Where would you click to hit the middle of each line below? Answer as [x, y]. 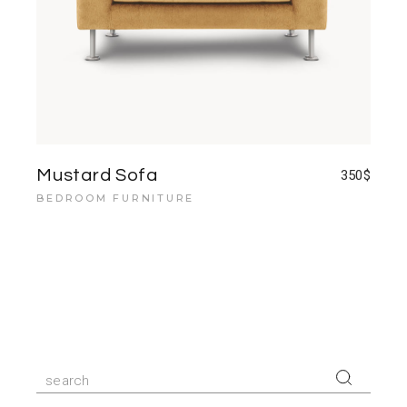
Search [60, 374]
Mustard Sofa [97, 176]
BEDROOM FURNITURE [116, 199]
